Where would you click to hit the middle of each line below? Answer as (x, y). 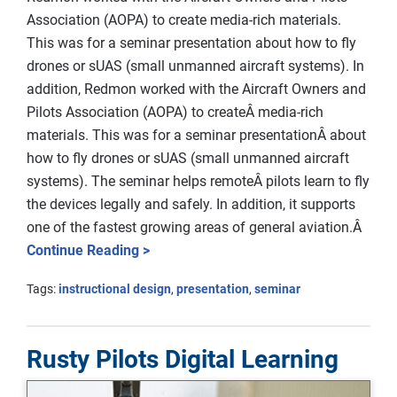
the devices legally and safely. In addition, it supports (191, 204)
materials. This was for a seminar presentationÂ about (196, 135)
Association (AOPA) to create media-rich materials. (184, 19)
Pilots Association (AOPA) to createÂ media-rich (175, 112)
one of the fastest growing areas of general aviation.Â (196, 227)
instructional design (115, 288)
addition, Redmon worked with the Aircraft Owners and (196, 89)
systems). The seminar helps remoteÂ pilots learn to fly (198, 181)
